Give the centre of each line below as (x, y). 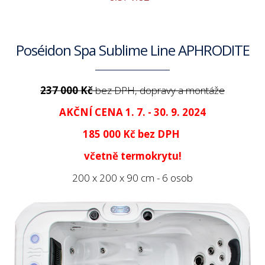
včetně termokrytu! (132, 156)
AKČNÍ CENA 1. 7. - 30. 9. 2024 (132, 112)
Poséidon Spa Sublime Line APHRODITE (132, 50)
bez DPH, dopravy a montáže (160, 91)
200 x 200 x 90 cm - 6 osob (132, 178)
